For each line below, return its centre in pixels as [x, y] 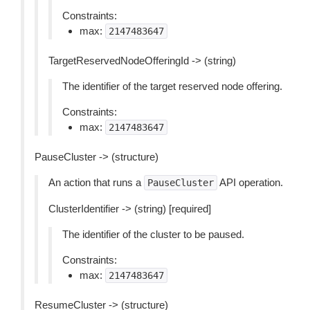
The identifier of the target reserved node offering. [172, 86]
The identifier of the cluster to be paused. [153, 234]
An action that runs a [96, 182]
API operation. [250, 182]
